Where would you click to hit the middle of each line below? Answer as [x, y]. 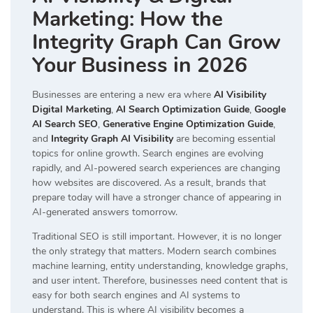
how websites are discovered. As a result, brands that [149, 183]
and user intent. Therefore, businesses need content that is [160, 281]
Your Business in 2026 [140, 66]
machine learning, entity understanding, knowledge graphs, [160, 266]
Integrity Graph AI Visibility [112, 139]
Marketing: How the [128, 20]
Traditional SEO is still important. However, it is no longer [157, 237]
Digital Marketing [72, 110]
